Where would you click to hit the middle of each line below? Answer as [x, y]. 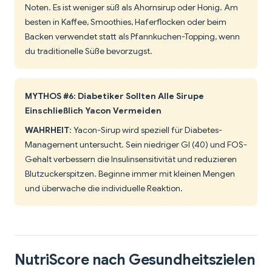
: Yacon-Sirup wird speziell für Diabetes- [146, 130]
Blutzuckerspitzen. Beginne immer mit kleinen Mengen [130, 174]
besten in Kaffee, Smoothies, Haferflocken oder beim [126, 22]
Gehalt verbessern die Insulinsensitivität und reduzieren [131, 159]
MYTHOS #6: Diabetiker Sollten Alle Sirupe [114, 96]
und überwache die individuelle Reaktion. [104, 189]
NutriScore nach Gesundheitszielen [135, 260]
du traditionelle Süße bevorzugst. [89, 51]
